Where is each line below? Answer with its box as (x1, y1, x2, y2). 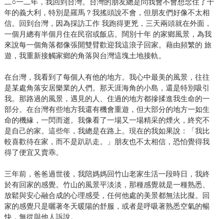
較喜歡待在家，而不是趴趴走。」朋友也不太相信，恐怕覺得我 (4, 137, 210, 146)
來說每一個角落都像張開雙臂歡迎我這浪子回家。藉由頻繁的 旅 (4, 41, 212, 49)
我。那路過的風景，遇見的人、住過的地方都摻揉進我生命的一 (4, 94, 210, 103)
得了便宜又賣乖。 (4, 148, 63, 157)
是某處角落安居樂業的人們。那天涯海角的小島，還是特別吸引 (4, 84, 210, 92)
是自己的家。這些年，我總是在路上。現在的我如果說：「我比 (4, 127, 210, 135)
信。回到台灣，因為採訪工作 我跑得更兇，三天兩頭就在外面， (4, 19, 212, 28)
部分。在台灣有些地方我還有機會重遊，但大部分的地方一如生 (4, 105, 210, 114)
